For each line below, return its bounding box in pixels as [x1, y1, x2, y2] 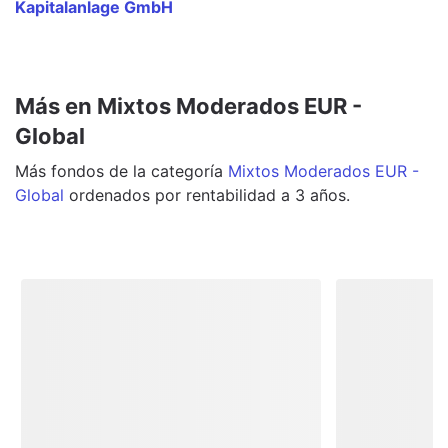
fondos [51, 160, 104, 181]
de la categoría [104, 160, 223, 181]
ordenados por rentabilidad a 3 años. [69, 184, 350, 205]
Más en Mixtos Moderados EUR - [15, 92, 362, 119]
